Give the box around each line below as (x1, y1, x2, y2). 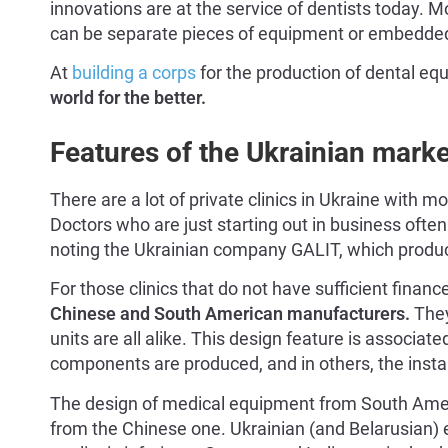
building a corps (68, 62, 196, 83)
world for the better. (50, 87, 206, 108)
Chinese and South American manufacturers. (50, 303, 410, 325)
